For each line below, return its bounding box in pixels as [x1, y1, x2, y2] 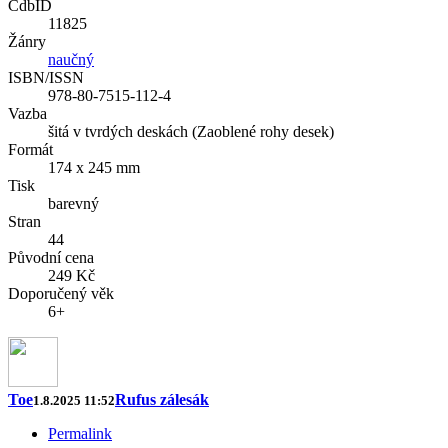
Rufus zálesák [115, 391, 209, 409]
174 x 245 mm [48, 159, 140, 177]
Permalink [48, 425, 112, 443]
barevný [48, 195, 99, 213]
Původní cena [8, 249, 94, 267]
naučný [48, 51, 94, 69]
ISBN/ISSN [8, 69, 84, 87]
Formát [8, 141, 53, 159]
